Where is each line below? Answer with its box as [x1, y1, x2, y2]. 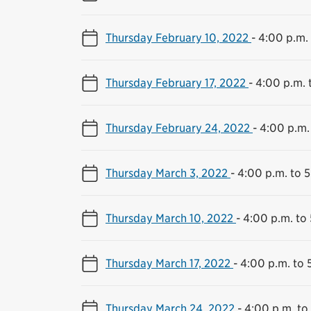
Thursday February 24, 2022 [106, 121, 253, 135]
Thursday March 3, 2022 [106, 166, 230, 180]
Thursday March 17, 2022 [106, 256, 233, 270]
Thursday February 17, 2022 [106, 76, 249, 90]
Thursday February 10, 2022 [106, 31, 251, 44]
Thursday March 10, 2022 [106, 211, 236, 225]
